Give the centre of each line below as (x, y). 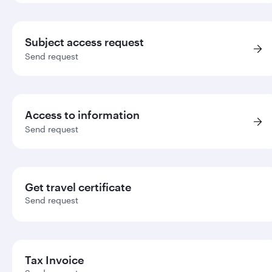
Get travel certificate (78, 187)
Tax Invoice (54, 260)
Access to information (82, 115)
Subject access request (84, 42)
